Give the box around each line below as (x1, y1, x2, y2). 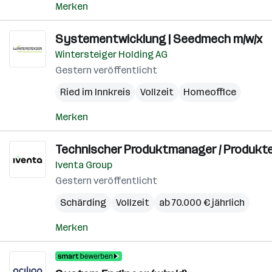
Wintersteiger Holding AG (55, 49, 168, 60)
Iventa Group (55, 159, 112, 171)
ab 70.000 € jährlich (159, 197, 245, 208)
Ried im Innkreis (60, 86, 131, 98)
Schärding (60, 197, 106, 208)
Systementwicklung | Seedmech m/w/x (55, 32, 262, 46)
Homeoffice (183, 86, 236, 98)
